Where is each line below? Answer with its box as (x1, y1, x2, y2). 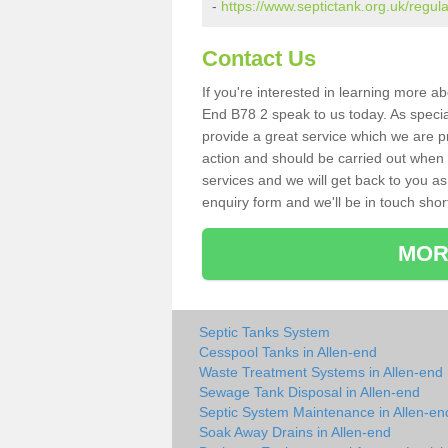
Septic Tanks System (199, 324, 330, 340)
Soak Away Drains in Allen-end (199, 424, 391, 440)
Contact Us (202, 46, 316, 71)
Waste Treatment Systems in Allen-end (199, 364, 443, 380)
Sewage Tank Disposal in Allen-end (199, 384, 420, 400)
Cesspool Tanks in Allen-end (199, 344, 377, 360)
